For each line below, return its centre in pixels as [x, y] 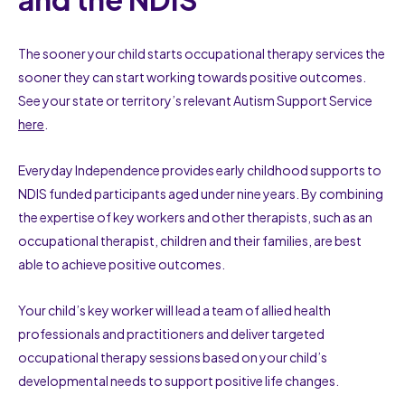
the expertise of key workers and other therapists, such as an [195, 217]
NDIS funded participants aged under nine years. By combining [201, 193]
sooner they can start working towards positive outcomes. [192, 76]
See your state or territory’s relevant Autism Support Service [195, 100]
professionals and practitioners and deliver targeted [171, 333]
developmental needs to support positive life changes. [179, 380]
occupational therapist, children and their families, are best [190, 240]
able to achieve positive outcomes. [122, 264]
